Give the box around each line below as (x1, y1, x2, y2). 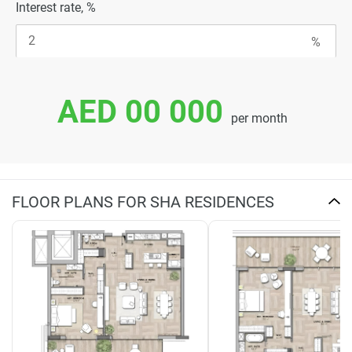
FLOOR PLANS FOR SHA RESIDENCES (12, 192, 274, 211)
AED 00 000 (57, 93, 223, 130)
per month (230, 110, 288, 126)
